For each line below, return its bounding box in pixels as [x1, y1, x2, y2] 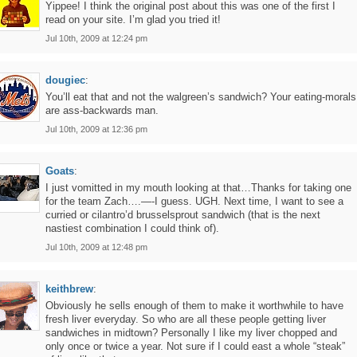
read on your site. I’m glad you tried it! [45, 14, 221, 25]
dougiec [45, 74, 85, 86]
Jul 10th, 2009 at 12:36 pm [45, 124, 147, 134]
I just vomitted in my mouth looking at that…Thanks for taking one [45, 182, 351, 194]
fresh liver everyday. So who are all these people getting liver [45, 313, 326, 325]
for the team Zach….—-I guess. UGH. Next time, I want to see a [45, 195, 343, 207]
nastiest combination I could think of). [45, 222, 219, 234]
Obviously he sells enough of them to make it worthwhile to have [45, 300, 343, 312]
